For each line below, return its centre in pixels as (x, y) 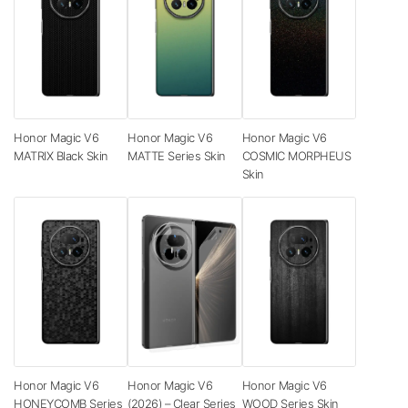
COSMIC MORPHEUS (296, 155)
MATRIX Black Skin (61, 155)
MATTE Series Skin (177, 155)
